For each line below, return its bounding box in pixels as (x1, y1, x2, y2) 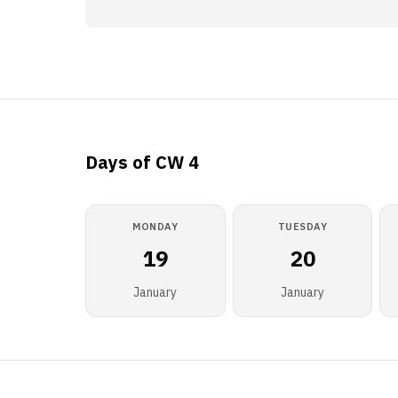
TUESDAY (277, 220, 328, 233)
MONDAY (132, 220, 179, 233)
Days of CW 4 (85, 150, 199, 174)
